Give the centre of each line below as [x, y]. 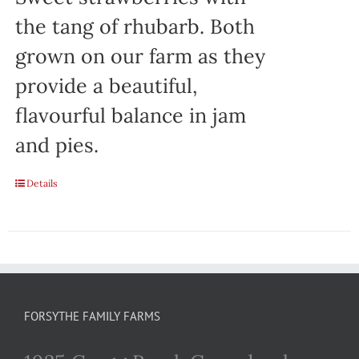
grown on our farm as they [140, 56]
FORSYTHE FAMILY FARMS [92, 316]
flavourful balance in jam [130, 116]
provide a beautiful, [106, 86]
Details [42, 184]
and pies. [56, 145]
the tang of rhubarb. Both [135, 27]
